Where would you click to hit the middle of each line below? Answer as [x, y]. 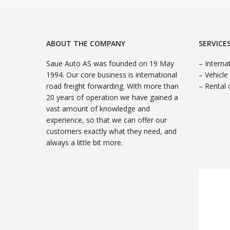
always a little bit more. [84, 143]
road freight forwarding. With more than [112, 86]
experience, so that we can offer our [107, 120]
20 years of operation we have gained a [112, 98]
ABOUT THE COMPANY [86, 44]
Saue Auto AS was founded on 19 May [110, 64]
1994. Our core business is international [112, 75]
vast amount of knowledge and [98, 109]
